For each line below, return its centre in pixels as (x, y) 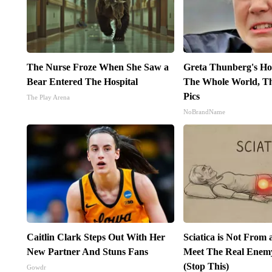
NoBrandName (205, 112)
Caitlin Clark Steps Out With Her (96, 237)
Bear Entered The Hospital (82, 82)
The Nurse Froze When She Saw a (97, 67)
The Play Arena (48, 97)
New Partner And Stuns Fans (87, 252)
